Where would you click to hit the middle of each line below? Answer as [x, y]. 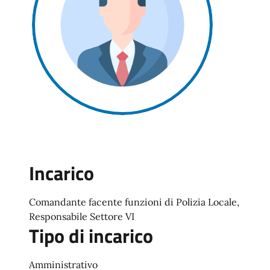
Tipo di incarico [91, 236]
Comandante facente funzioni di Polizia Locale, [134, 202]
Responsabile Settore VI [82, 216]
